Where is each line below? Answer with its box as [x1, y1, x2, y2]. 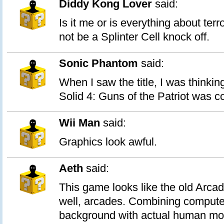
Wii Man [59, 116, 100, 129]
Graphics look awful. [59, 135, 157, 148]
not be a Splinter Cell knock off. [59, 30, 209, 43]
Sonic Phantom [59, 57, 138, 70]
